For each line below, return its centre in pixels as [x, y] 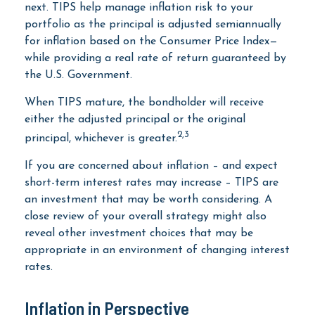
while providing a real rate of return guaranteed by [155, 58]
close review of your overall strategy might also [146, 216]
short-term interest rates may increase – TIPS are [152, 182]
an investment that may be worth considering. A [148, 199]
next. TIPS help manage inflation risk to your [139, 7]
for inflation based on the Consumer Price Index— [151, 41]
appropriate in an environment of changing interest [157, 250]
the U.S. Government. [78, 75]
